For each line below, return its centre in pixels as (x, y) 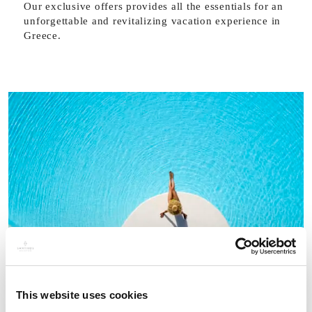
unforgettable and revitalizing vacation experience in (153, 21)
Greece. (42, 36)
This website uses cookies (82, 295)
